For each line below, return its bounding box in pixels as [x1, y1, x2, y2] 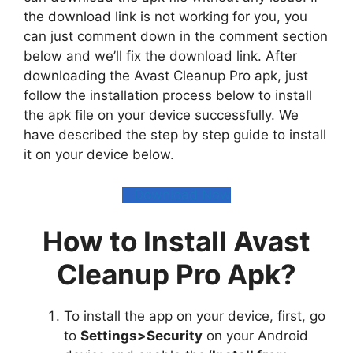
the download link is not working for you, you [24, 9, 307, 25]
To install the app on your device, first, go [64, 308, 325, 325]
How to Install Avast [43, 225, 310, 258]
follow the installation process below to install [24, 87, 312, 104]
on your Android [203, 328, 308, 344]
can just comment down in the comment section [24, 28, 328, 45]
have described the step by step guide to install [24, 127, 326, 143]
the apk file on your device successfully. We [24, 107, 299, 124]
